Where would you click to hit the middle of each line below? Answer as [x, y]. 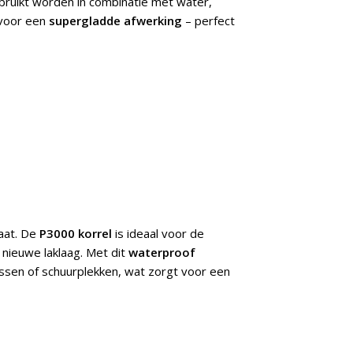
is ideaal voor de [158, 233]
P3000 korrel [76, 233]
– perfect [208, 20]
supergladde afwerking [115, 20]
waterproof [162, 252]
